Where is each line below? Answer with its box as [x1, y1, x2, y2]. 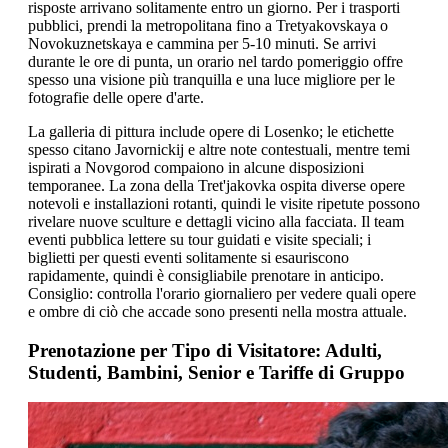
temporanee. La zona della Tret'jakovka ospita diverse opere [28, 176, 405, 194]
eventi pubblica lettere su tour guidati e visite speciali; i [28, 230, 371, 248]
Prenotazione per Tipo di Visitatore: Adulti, [28, 339, 382, 361]
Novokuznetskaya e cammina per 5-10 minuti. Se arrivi [28, 34, 376, 52]
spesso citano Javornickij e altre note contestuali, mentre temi [28, 140, 410, 158]
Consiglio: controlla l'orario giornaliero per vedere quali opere [28, 284, 416, 302]
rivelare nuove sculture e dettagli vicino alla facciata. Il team [28, 212, 404, 230]
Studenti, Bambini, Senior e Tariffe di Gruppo [28, 361, 405, 383]
